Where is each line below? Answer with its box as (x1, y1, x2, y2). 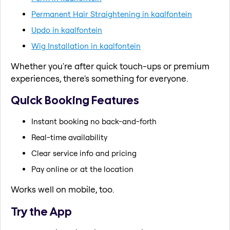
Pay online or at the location (31, 164, 133, 174)
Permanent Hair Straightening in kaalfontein (31, 9, 192, 19)
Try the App (11, 203, 72, 219)
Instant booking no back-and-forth (31, 116, 157, 126)
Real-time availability (31, 132, 107, 142)
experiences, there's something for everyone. (11, 72, 188, 84)
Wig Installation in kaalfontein (31, 41, 141, 51)
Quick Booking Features (11, 92, 139, 108)
